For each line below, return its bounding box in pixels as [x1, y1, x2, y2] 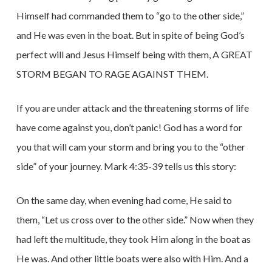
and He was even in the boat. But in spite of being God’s [16, 29, 245, 41]
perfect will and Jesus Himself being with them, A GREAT [16, 49, 253, 60]
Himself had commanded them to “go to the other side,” [16, 10, 244, 21]
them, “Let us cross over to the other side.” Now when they [16, 214, 254, 225]
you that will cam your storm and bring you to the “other [16, 141, 245, 152]
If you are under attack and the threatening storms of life [16, 102, 249, 114]
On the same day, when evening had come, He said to [16, 194, 232, 206]
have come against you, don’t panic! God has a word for [16, 121, 242, 133]
